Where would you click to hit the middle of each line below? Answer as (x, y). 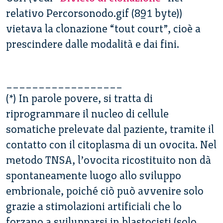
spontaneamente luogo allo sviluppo (94, 175)
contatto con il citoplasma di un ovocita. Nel (111, 144)
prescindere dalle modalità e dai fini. (93, 44)
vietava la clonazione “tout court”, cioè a (103, 28)
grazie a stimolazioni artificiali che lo (94, 206)
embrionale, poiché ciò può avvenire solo (105, 191)
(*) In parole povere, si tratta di (79, 98)
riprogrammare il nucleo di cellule (87, 113)
